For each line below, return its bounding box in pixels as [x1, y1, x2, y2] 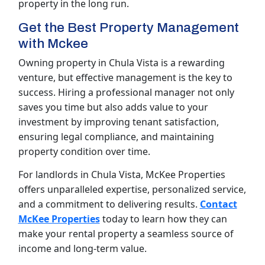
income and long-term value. [18, 242, 147, 256]
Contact [199, 198, 237, 211]
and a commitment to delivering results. [18, 198, 200, 211]
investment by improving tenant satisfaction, [18, 115, 219, 129]
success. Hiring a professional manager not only [18, 86, 234, 99]
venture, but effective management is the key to [18, 71, 232, 85]
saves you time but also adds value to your [18, 101, 208, 114]
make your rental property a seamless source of [18, 227, 234, 241]
